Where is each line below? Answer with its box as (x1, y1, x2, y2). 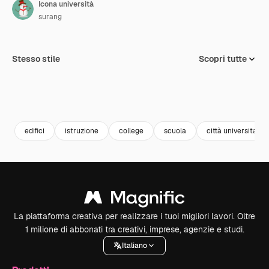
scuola (164, 125, 186, 136)
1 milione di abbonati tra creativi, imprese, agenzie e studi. (25, 224, 244, 235)
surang (38, 12, 62, 22)
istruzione (65, 125, 98, 136)
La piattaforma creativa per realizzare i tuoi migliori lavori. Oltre (14, 211, 255, 222)
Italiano (122, 240, 147, 250)
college (119, 125, 144, 136)
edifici (25, 125, 44, 136)
